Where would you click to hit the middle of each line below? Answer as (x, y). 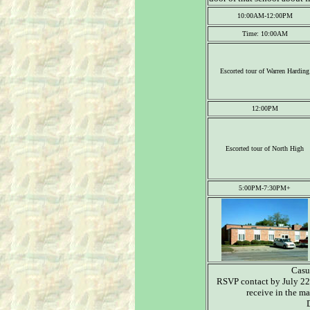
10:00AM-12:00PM (265, 16)
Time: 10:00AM (265, 34)
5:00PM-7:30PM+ (265, 188)
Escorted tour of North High (265, 148)
